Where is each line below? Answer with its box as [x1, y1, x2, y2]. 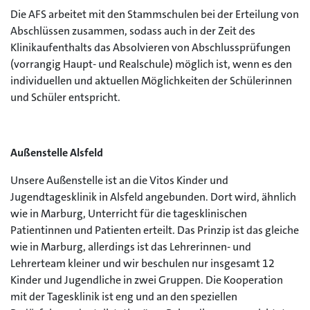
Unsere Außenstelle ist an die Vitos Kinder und [10, 173, 228, 188]
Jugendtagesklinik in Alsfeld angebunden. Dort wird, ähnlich [10, 190, 296, 204]
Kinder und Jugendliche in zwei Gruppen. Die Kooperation [10, 273, 283, 287]
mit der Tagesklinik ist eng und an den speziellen [10, 289, 237, 304]
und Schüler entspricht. [10, 90, 120, 104]
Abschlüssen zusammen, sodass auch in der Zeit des [10, 24, 255, 38]
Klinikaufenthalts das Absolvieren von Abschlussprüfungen [10, 40, 291, 55]
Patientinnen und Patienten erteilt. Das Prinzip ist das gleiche [10, 223, 299, 237]
